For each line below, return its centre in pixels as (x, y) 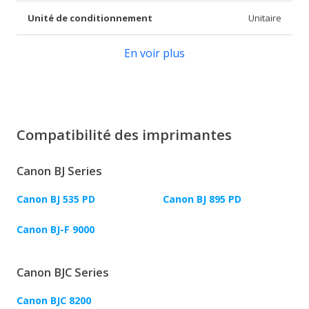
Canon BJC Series (63, 273)
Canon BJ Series (59, 171)
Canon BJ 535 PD (56, 199)
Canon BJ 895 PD (202, 199)
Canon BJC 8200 (54, 301)
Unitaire (265, 18)
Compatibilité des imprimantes (124, 135)
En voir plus (154, 53)
